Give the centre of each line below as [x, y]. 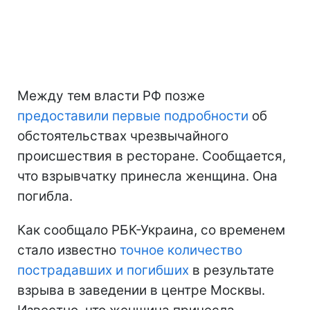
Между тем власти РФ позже [111, 96]
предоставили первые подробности [133, 116]
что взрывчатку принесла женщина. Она [147, 176]
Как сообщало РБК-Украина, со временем [151, 230]
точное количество [181, 250]
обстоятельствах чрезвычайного [123, 136]
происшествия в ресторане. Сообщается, [152, 156]
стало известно [69, 250]
